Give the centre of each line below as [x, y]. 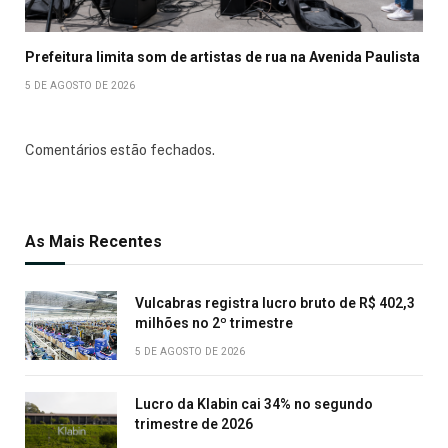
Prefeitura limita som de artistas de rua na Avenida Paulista [222, 57]
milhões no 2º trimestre [214, 323]
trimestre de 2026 [194, 424]
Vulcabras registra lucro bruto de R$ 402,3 [275, 303]
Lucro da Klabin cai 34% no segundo [254, 404]
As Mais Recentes [93, 242]
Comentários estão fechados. [120, 150]
